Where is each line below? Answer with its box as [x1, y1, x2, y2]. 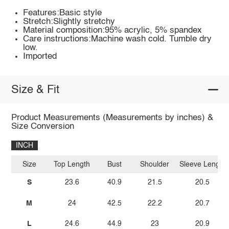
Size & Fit [11, 84, 59, 96]
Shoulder [140, 161, 170, 168]
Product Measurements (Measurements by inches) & [11, 113, 213, 123]
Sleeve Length [179, 161, 226, 168]
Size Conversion [11, 122, 74, 131]
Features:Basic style [23, 9, 102, 18]
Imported [23, 52, 57, 61]
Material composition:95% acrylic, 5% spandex [23, 26, 202, 35]
